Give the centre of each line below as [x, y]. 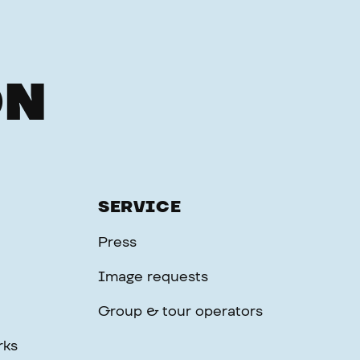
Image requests [153, 277]
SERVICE [140, 207]
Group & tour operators [180, 311]
